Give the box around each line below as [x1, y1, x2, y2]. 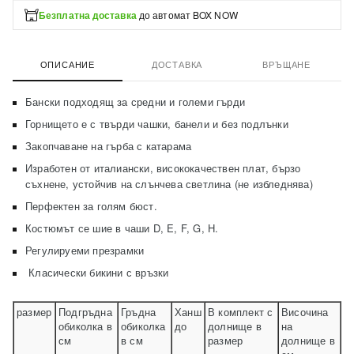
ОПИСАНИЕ [40, 58, 96, 70]
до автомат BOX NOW [136, 8, 238, 21]
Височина [281, 304, 329, 319]
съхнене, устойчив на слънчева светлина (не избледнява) [25, 176, 316, 191]
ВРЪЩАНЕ [262, 58, 311, 70]
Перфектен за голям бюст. [25, 198, 157, 213]
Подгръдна [58, 304, 112, 319]
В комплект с [208, 304, 273, 319]
